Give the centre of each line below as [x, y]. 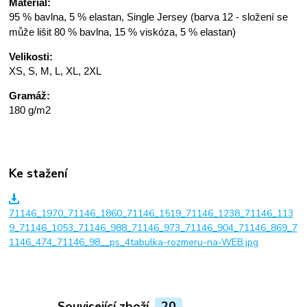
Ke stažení [38, 173]
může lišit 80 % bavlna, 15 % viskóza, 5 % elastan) [123, 32]
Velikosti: [31, 56]
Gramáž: [30, 95]
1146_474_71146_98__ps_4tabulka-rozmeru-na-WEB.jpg [134, 242]
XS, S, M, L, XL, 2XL [56, 71]
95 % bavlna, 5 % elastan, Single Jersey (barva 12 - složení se [149, 16]
